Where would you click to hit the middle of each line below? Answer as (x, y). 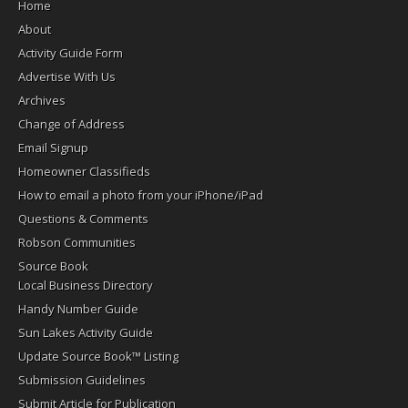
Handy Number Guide (78, 309)
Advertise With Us (67, 77)
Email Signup (53, 148)
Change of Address (71, 124)
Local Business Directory (86, 286)
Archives (42, 101)
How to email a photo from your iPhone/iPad (141, 195)
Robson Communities (77, 243)
